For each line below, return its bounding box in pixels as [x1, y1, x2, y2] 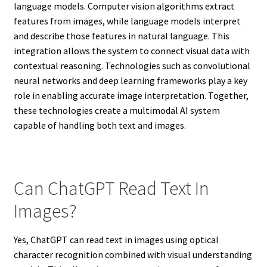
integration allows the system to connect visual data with [13, 45, 250, 57]
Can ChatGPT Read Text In [13, 176, 209, 200]
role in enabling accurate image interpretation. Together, [13, 89, 249, 102]
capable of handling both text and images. [13, 119, 186, 132]
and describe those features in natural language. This [13, 30, 229, 42]
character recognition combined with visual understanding [13, 248, 252, 260]
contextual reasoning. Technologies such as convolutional [13, 60, 250, 72]
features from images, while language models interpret [13, 15, 241, 27]
